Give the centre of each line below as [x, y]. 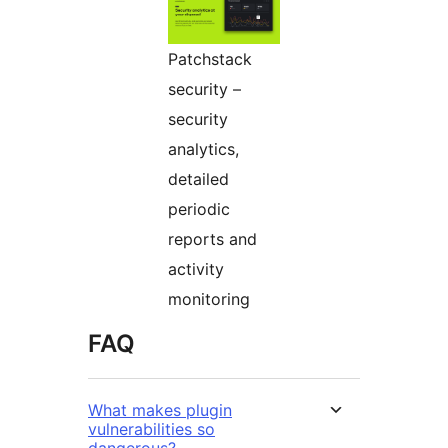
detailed [198, 179]
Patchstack [210, 59]
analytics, [203, 149]
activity [196, 269]
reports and [212, 239]
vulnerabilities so [151, 429]
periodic [199, 209]
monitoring [209, 299]
